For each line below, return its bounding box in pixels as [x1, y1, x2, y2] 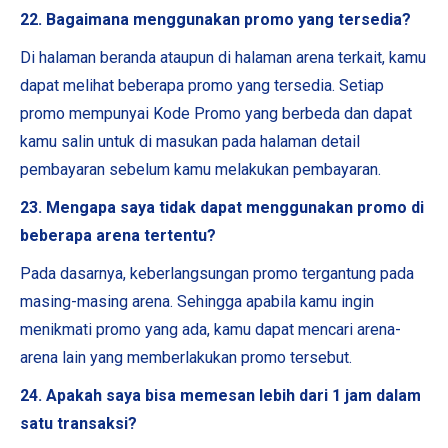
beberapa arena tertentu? [20, 226, 216, 245]
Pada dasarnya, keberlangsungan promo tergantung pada [20, 264, 414, 283]
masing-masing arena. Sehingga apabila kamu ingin [20, 292, 374, 311]
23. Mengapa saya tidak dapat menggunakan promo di [20, 198, 424, 217]
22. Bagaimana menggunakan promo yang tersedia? [20, 10, 411, 29]
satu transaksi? [20, 414, 137, 433]
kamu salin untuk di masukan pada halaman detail [20, 132, 360, 151]
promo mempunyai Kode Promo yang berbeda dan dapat [20, 104, 412, 123]
